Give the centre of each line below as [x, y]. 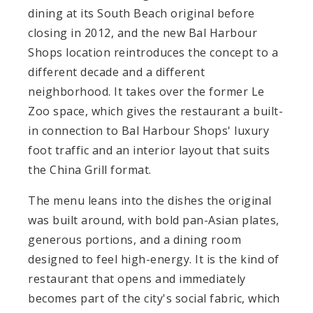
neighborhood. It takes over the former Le [146, 91]
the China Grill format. [90, 169]
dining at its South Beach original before [141, 13]
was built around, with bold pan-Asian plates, [154, 220]
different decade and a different [116, 72]
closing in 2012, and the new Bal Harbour [143, 32]
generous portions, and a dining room [134, 239]
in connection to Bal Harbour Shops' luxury [148, 130]
